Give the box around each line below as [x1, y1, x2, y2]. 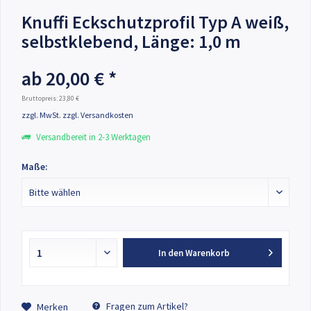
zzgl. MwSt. [22, 110, 62, 120]
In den [158, 247, 183, 259]
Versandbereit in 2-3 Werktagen [34, 131, 151, 143]
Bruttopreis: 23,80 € [22, 94, 79, 103]
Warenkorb [185, 247, 230, 259]
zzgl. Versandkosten [62, 110, 133, 120]
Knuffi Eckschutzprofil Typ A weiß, [22, 10, 289, 33]
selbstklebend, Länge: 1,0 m [22, 30, 241, 53]
